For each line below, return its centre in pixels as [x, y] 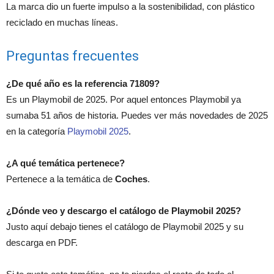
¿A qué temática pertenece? [65, 163]
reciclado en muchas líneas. [62, 23]
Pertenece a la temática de [61, 179]
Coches [131, 179]
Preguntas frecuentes [72, 56]
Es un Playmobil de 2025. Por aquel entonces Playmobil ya [124, 100]
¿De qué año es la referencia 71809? [83, 84]
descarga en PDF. [42, 243]
